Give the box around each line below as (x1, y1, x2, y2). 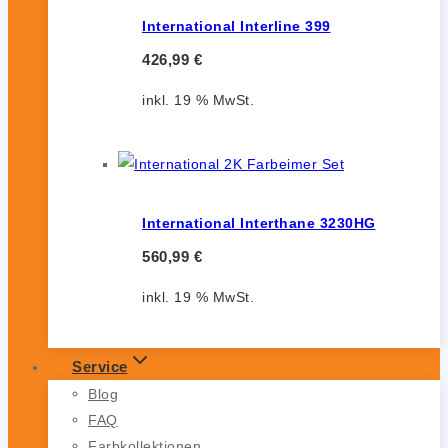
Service (72, 358, 128, 376)
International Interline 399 (142, 17, 331, 34)
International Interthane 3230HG (142, 214, 376, 231)
